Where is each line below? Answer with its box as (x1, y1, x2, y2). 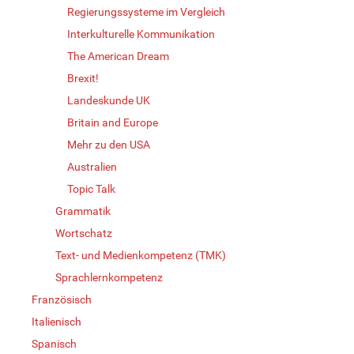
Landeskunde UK (67, 93, 150, 107)
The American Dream (67, 49, 169, 62)
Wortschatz (55, 226, 112, 239)
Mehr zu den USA (67, 137, 150, 151)
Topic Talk (67, 182, 115, 195)
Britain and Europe (67, 115, 158, 129)
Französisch (32, 292, 92, 306)
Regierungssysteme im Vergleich (67, 5, 225, 18)
